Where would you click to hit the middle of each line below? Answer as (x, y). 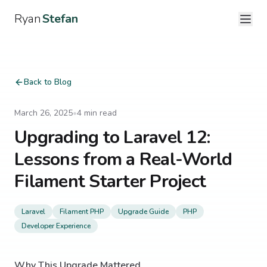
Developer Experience (56, 226)
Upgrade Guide (143, 212)
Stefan (60, 19)
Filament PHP (82, 212)
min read (99, 113)
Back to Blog (48, 82)
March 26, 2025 (44, 113)
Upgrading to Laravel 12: (112, 137)
